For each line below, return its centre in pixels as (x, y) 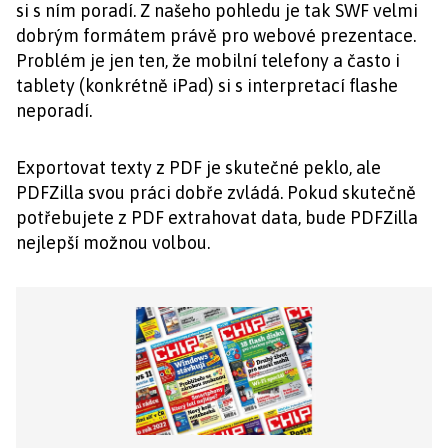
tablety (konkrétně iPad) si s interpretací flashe (207, 85)
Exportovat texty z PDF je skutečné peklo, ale (198, 167)
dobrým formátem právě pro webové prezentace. (216, 35)
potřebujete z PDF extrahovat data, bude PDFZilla (217, 217)
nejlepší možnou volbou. (113, 242)
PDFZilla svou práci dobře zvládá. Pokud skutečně (216, 192)
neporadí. (54, 110)
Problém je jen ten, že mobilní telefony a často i (208, 60)
